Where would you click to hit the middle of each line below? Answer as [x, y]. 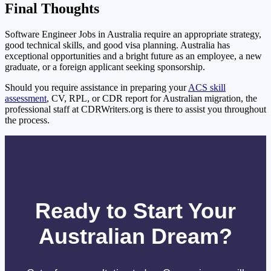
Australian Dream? [135, 237]
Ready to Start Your [135, 211]
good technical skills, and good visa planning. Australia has [117, 45]
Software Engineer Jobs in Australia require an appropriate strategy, [133, 34]
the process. [27, 120]
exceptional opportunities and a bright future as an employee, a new [133, 56]
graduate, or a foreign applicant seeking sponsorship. [105, 67]
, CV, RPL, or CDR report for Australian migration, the [152, 99]
